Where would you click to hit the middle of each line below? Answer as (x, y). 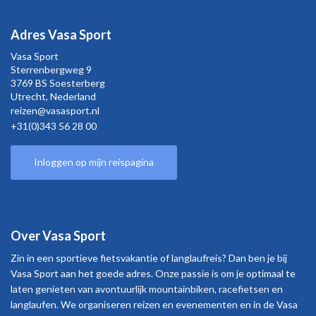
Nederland (73, 97)
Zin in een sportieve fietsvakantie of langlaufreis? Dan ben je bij (149, 257)
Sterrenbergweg (47, 70)
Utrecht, (30, 97)
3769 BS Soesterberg (58, 83)
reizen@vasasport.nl (55, 111)
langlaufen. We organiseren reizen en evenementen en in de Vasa (154, 304)
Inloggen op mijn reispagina (94, 162)
